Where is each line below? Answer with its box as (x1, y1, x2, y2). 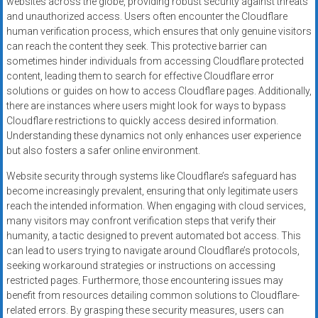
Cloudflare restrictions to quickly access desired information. (6, 114, 278, 126)
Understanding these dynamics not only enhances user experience (6, 129, 301, 141)
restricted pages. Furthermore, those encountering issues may (6, 274, 283, 286)
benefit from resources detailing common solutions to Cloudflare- (6, 289, 300, 301)
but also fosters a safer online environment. (6, 144, 200, 156)
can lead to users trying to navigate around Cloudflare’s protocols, (6, 244, 300, 256)
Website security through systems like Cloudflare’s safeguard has (6, 170, 297, 182)
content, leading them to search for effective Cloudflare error (6, 70, 274, 82)
